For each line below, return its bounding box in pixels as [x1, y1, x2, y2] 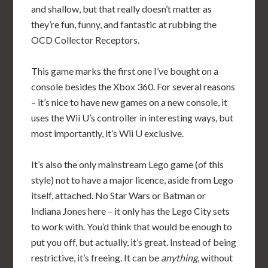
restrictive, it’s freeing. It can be [31, 252, 162, 263]
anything [161, 252, 198, 263]
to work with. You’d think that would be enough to [31, 221, 233, 232]
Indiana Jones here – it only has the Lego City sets [31, 205, 230, 217]
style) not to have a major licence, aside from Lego [31, 174, 234, 185]
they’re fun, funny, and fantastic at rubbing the [31, 19, 217, 30]
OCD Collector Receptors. [31, 34, 140, 45]
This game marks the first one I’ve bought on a [31, 65, 219, 77]
